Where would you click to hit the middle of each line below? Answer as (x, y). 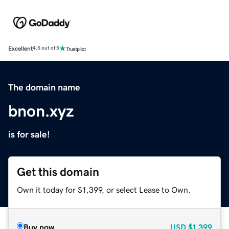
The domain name (44, 87)
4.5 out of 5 (46, 48)
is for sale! (29, 134)
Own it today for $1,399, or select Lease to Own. (104, 189)
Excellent (20, 48)
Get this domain (58, 172)
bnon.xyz (41, 111)
